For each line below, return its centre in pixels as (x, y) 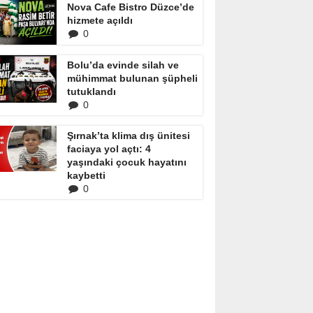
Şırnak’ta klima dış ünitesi (129, 136)
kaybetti (86, 175)
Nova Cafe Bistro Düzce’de (131, 7)
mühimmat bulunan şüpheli (132, 78)
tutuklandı (92, 92)
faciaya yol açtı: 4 (109, 149)
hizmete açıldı (100, 20)
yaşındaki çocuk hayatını (127, 162)
